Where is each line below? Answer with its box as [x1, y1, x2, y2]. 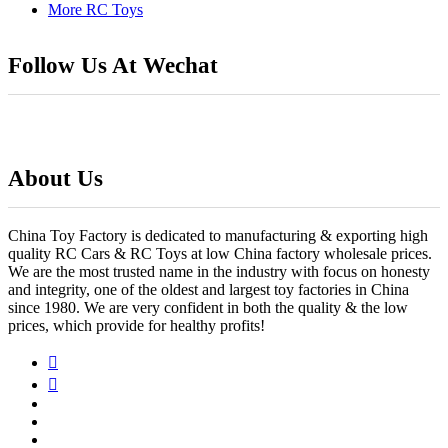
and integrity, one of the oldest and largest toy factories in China [8, 280, 409, 298]
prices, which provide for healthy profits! [8, 316, 265, 334]
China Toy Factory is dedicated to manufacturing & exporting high [8, 226, 428, 244]
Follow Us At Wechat [8, 52, 218, 78]
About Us [8, 165, 103, 191]
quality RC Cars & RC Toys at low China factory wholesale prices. [8, 244, 432, 262]
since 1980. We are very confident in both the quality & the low [8, 298, 408, 316]
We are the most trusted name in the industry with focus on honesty [8, 262, 430, 280]
